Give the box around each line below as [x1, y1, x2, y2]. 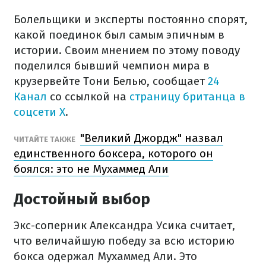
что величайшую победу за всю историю [14, 234, 235, 248]
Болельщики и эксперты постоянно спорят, [14, 12, 248, 26]
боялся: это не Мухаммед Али [14, 162, 169, 176]
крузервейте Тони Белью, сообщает [14, 74, 208, 88]
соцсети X [14, 105, 65, 119]
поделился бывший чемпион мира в [14, 59, 210, 72]
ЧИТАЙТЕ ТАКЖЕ [14, 135, 77, 144]
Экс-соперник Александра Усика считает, [14, 218, 235, 232]
